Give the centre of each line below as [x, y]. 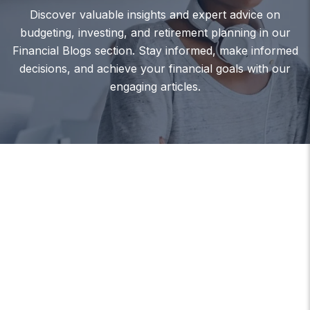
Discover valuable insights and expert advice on [155, 14]
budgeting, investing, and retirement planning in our [155, 32]
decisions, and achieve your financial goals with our [155, 68]
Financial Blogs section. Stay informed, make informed [155, 50]
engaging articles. [155, 86]
